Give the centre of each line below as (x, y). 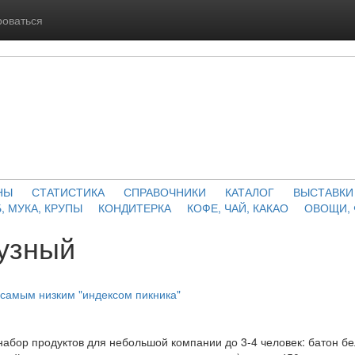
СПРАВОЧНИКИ (165, 192)
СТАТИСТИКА (68, 192)
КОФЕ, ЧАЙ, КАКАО (237, 208)
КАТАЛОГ (250, 192)
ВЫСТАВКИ (323, 192)
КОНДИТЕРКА (134, 208)
